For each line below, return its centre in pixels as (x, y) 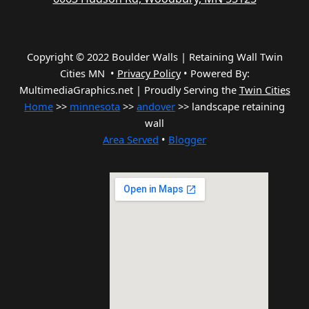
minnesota (95, 107)
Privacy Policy (149, 73)
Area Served (131, 140)
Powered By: (220, 73)
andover (156, 107)
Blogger (187, 140)
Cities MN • (88, 73)
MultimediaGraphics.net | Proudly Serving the (129, 90)
